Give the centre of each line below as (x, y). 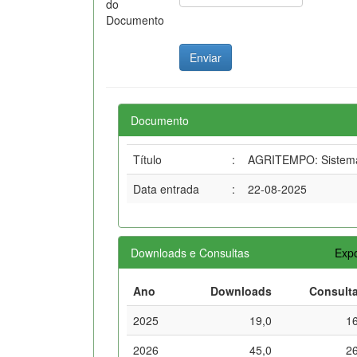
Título (147, 159)
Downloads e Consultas (190, 252)
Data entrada (166, 188)
